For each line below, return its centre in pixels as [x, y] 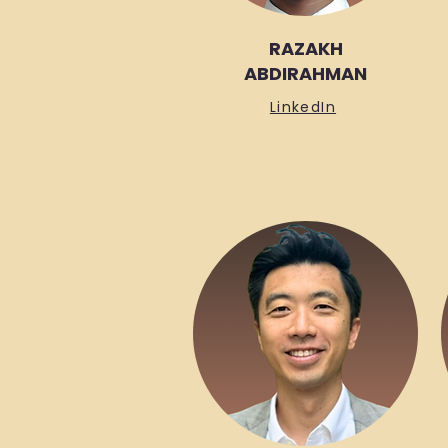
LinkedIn [303, 107]
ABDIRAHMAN [305, 73]
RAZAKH [305, 48]
